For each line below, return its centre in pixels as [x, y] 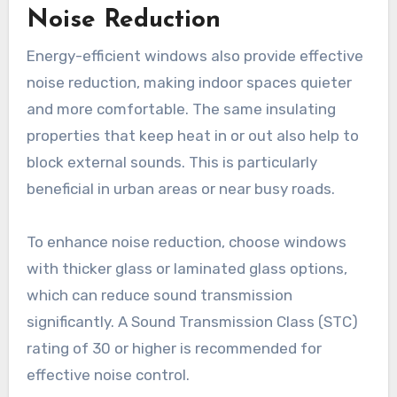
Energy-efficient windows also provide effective [195, 55]
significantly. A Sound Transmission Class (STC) [192, 321]
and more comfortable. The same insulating [181, 109]
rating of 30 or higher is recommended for [174, 348]
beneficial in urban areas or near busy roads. [180, 188]
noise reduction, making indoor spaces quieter [189, 82]
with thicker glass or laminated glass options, [187, 268]
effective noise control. [108, 374]
